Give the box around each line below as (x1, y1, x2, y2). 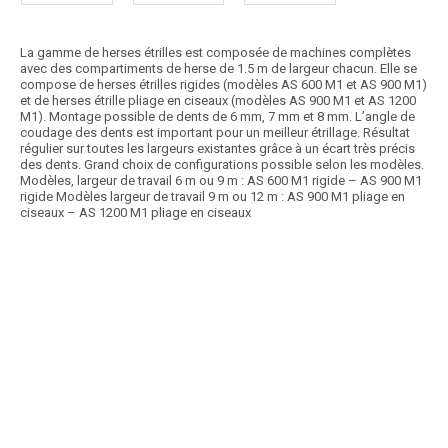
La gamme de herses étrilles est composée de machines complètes (20, 45, 411, 61)
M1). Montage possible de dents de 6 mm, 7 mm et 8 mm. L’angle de (20, 109, 415, 125)
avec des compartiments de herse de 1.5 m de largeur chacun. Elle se (20, 61, 417, 77)
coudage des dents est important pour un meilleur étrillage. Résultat (20, 125, 410, 141)
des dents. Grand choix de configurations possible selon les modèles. (20, 157, 424, 173)
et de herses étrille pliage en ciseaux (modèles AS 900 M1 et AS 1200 (20, 93, 416, 109)
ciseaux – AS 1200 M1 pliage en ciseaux (20, 205, 251, 221)
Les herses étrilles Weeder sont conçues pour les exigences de (20, 348, 384, 364)
